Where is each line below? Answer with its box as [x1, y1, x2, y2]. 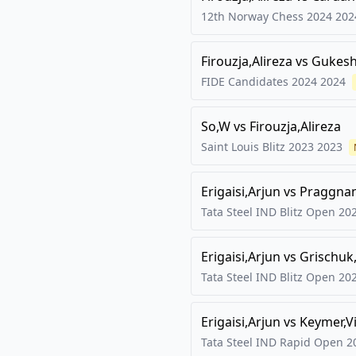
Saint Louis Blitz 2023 [201, 139, 314, 154]
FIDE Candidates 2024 [201, 74, 317, 89]
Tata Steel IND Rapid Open [201, 335, 343, 350]
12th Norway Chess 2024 [201, 9, 332, 24]
